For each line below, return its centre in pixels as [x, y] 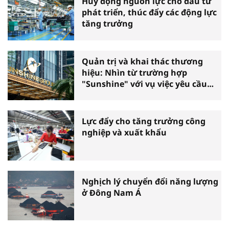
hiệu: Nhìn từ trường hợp [134, 72]
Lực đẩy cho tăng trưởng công [144, 121]
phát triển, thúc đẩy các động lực [149, 13]
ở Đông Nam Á [111, 192]
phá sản [98, 95]
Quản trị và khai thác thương [142, 61]
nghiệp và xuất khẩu [124, 133]
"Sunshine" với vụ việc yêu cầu [144, 84]
